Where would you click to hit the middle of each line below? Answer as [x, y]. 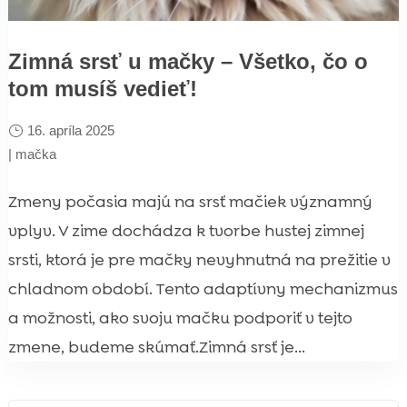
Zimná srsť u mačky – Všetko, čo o [188, 61]
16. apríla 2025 [70, 130]
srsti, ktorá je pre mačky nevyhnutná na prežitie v [199, 259]
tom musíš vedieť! [102, 88]
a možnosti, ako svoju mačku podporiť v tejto [180, 318]
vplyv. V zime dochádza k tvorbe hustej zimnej [186, 230]
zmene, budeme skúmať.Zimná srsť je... [156, 347]
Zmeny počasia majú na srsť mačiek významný [190, 201]
